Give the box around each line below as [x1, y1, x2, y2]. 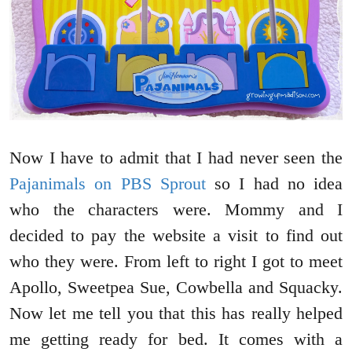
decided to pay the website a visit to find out [9, 225, 343, 246]
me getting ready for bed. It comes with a [9, 329, 343, 350]
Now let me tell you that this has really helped [9, 303, 343, 324]
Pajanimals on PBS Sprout [9, 174, 206, 194]
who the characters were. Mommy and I [9, 200, 343, 220]
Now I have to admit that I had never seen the [9, 148, 343, 168]
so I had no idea [205, 174, 343, 194]
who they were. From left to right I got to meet [9, 251, 343, 272]
